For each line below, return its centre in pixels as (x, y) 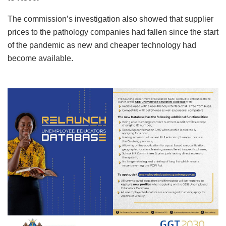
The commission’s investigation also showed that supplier (110, 19)
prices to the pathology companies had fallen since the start (113, 32)
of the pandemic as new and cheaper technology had (102, 45)
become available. (40, 58)
